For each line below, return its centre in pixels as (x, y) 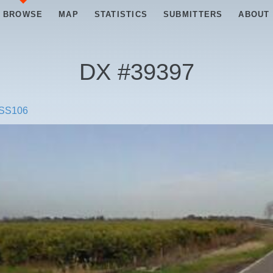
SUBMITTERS (193, 14)
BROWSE (23, 14)
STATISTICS (121, 14)
